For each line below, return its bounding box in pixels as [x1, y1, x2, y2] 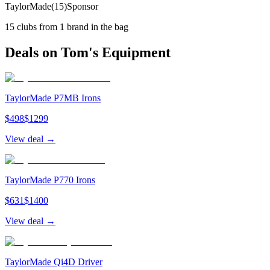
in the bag [89, 21, 128, 32]
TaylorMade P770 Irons [5, 175, 95, 186]
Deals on [5, 44, 61, 60]
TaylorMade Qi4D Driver [5, 257, 102, 268]
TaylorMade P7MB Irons [5, 93, 101, 104]
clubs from [14, 21, 60, 32]
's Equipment [89, 44, 171, 60]
